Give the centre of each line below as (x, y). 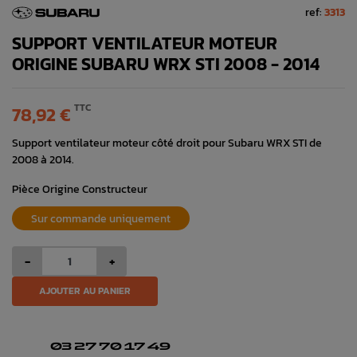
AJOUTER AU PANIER (85, 290)
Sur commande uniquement (101, 218)
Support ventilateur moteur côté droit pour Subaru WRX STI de (167, 142)
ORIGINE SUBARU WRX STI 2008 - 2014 (166, 64)
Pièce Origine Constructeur (80, 188)
